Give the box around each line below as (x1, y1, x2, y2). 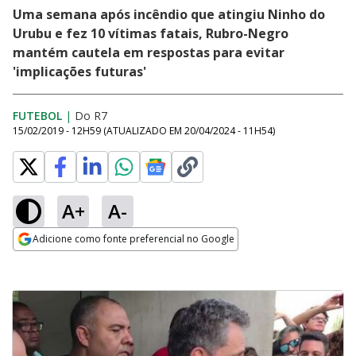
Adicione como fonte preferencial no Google (33, 232, 234, 246)
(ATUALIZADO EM (103, 124, 184, 137)
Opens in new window (13, 252, 142, 269)
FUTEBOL (13, 108, 62, 123)
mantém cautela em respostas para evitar (13, 44, 284, 61)
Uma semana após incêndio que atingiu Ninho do (13, 6, 325, 23)
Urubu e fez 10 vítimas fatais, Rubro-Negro (13, 25, 288, 42)
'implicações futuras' (13, 63, 146, 80)
